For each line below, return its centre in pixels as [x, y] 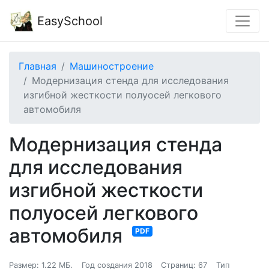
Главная [38, 66]
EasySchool [68, 21]
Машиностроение [112, 66]
